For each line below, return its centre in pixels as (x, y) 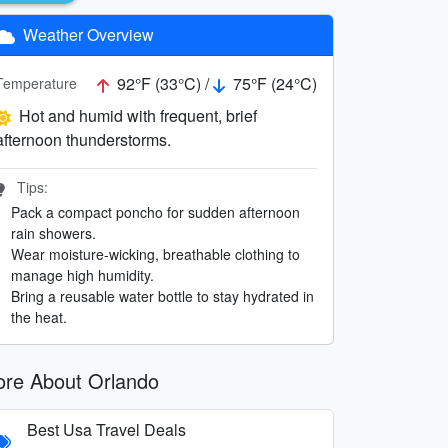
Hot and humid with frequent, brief (138, 115)
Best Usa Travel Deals (106, 429)
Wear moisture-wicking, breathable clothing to (155, 253)
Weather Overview (86, 34)
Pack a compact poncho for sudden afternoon (155, 211)
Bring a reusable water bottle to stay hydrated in (162, 295)
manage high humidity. (82, 274)
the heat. (39, 316)
